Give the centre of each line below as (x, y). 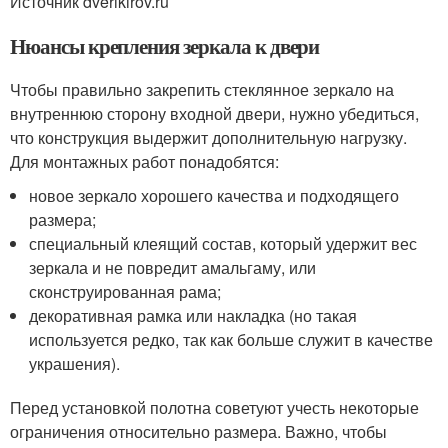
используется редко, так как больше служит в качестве (231, 340)
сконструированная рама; (125, 292)
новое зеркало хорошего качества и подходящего (214, 196)
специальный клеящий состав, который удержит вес (223, 244)
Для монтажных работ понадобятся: (144, 162)
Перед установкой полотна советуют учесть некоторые (214, 408)
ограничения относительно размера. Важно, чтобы (198, 432)
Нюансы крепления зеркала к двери (165, 46)
